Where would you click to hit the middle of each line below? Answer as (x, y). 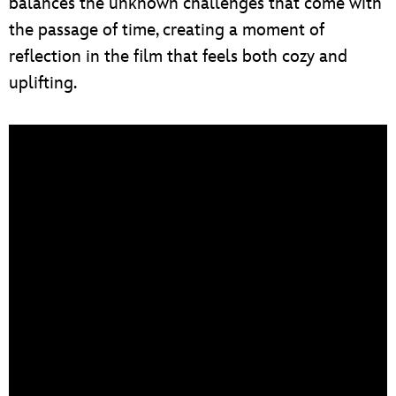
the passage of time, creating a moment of (167, 30)
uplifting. (43, 83)
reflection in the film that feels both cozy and (178, 56)
